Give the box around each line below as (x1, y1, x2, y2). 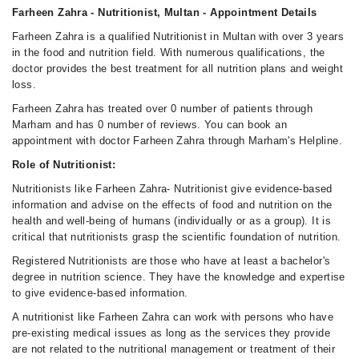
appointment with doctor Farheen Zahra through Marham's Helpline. (12, 135, 342, 147)
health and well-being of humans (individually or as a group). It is (12, 215, 332, 227)
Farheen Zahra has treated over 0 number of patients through (12, 103, 313, 115)
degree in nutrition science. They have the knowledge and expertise (12, 271, 345, 283)
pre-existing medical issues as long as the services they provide (12, 327, 330, 339)
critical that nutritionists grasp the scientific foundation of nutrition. (12, 231, 341, 243)
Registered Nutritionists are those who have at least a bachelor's (12, 255, 331, 267)
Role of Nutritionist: (12, 159, 116, 171)
